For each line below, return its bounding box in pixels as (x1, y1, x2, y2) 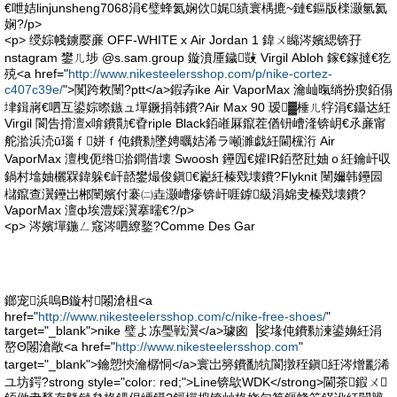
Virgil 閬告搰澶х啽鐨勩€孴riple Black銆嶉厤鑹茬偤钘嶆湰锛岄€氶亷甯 (4, 116, 386, 130)
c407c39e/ (4, 82, 63, 97)
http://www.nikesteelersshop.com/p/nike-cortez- (68, 66, 332, 81)
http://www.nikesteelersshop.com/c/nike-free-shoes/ (38, 309, 326, 323)
